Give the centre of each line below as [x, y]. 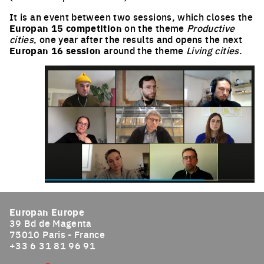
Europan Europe [47, 212]
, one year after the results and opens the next [138, 39]
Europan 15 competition [66, 28]
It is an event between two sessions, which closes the [131, 16]
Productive [211, 28]
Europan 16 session [55, 50]
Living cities [212, 50]
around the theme [143, 50]
